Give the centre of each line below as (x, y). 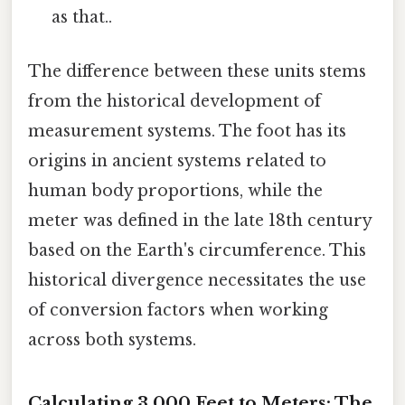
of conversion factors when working (178, 310)
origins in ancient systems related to (177, 160)
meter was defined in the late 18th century (200, 220)
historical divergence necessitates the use (197, 280)
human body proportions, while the (175, 190)
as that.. (82, 18)
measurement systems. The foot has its (187, 131)
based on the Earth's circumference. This (197, 250)
